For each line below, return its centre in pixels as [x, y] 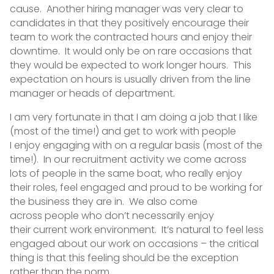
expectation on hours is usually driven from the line [130, 79]
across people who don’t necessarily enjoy [112, 215]
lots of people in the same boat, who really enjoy [126, 173]
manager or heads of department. [93, 93]
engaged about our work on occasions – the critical [134, 243]
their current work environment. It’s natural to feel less [136, 229]
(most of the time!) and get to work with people [123, 131]
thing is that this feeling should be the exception [124, 257]
